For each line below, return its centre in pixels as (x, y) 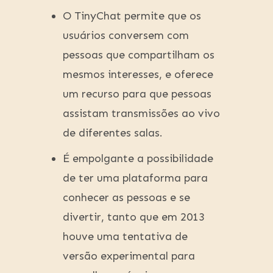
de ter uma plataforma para (135, 178)
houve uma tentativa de (125, 237)
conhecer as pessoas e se (126, 198)
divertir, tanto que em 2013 (134, 217)
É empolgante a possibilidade (138, 159)
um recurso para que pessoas (137, 94)
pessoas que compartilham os (139, 55)
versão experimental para (129, 256)
